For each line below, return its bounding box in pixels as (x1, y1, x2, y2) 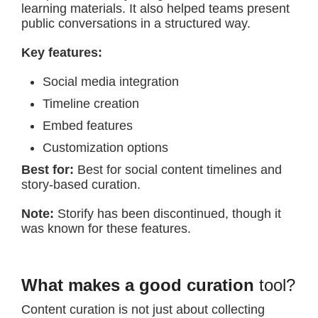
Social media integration (43, 75, 179, 89)
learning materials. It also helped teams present (21, 1, 290, 16)
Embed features (43, 119, 133, 133)
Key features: (21, 45, 102, 60)
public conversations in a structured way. (21, 16, 251, 31)
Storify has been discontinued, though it (57, 207, 281, 221)
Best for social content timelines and (77, 163, 282, 177)
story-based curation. (21, 177, 141, 192)
